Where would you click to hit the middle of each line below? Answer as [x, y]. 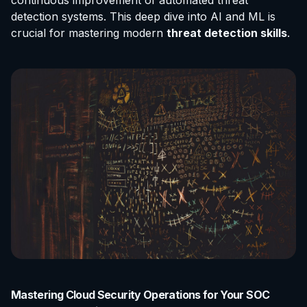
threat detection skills [227, 33]
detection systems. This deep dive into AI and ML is [143, 17]
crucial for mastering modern [89, 33]
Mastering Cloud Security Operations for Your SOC [140, 294]
